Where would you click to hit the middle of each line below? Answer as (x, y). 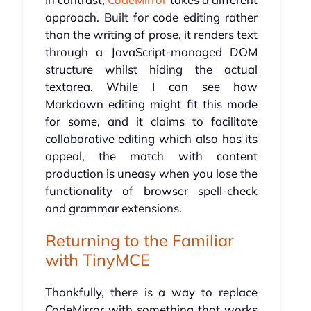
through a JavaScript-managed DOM (151, 52)
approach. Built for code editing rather (151, 17)
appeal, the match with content (151, 156)
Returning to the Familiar (139, 241)
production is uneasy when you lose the (151, 174)
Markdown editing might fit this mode (151, 104)
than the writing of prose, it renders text (151, 35)
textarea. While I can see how (151, 87)
